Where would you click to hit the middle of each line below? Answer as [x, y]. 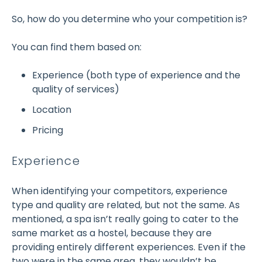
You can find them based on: [77, 47]
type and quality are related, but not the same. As [126, 205]
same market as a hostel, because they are [112, 233]
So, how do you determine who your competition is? [130, 19]
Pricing [48, 130]
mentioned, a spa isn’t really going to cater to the [125, 219]
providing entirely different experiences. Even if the [129, 247]
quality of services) [76, 89]
